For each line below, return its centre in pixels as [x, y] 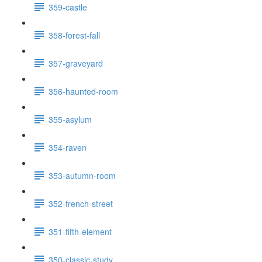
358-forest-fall [74, 35]
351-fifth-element [80, 231]
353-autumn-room [82, 175]
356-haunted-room [83, 91]
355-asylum [70, 119]
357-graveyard [76, 63]
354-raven [68, 147]
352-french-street [81, 203]
